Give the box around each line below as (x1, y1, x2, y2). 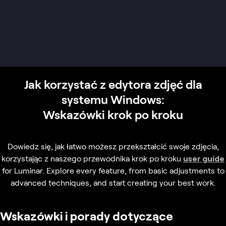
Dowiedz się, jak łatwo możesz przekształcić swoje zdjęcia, (7, 141, 219, 151)
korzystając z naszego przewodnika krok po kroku (2, 153, 183, 163)
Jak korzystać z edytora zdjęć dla (24, 76, 202, 91)
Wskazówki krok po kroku (43, 106, 183, 122)
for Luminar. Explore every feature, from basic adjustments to (2, 165, 224, 175)
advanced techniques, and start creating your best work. (10, 177, 216, 187)
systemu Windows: (62, 91, 164, 106)
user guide (183, 153, 224, 163)
